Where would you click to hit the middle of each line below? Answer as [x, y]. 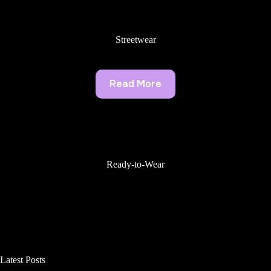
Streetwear [135, 39]
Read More [135, 84]
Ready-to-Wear [135, 164]
